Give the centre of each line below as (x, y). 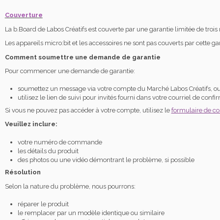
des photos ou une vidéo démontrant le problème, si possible (106, 160)
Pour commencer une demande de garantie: (70, 71)
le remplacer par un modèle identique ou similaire (91, 213)
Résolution (23, 172)
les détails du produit (48, 151)
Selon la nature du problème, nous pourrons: (70, 186)
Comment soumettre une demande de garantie (82, 57)
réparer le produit (43, 204)
